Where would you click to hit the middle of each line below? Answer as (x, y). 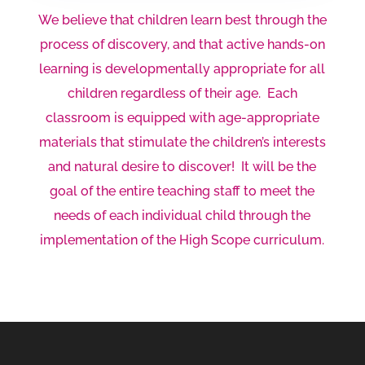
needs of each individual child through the (182, 216)
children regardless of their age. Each (182, 94)
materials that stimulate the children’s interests (182, 143)
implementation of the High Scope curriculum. (182, 240)
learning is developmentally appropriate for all (182, 69)
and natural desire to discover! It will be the (182, 167)
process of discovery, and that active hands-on (182, 45)
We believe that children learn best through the (182, 20)
